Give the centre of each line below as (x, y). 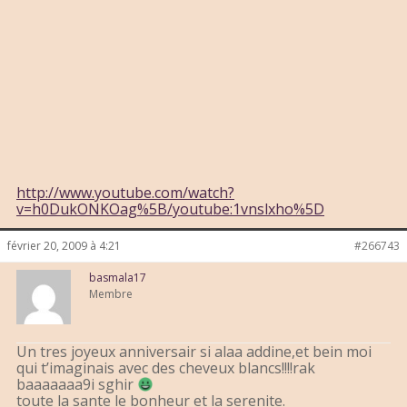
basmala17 (118, 278)
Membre (111, 294)
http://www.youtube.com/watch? (125, 193)
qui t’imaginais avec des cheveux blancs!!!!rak (166, 368)
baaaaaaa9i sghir (77, 385)
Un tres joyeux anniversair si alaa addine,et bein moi (194, 352)
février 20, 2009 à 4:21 (64, 246)
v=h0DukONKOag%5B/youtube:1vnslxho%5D (170, 209)
